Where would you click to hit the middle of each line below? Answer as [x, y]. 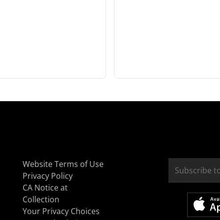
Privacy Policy [48, 176]
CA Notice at [45, 188]
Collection [41, 199]
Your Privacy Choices [61, 211]
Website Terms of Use [63, 164]
